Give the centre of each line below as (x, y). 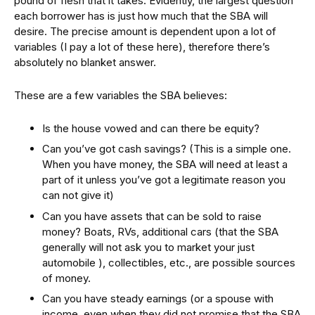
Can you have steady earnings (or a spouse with (158, 298)
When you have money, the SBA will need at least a (165, 164)
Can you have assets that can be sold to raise (152, 216)
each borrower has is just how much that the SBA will (141, 15)
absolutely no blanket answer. (85, 62)
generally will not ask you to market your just (148, 247)
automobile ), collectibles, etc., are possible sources (169, 262)
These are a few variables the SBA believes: (121, 95)
